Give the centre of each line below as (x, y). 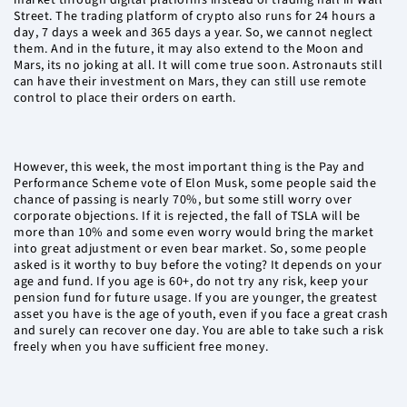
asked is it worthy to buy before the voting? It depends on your (198, 266)
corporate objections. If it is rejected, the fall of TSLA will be (187, 217)
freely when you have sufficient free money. (141, 347)
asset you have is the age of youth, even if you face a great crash (201, 315)
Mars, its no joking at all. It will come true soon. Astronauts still (198, 66)
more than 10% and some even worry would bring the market (194, 233)
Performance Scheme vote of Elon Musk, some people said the (195, 184)
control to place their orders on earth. (125, 99)
